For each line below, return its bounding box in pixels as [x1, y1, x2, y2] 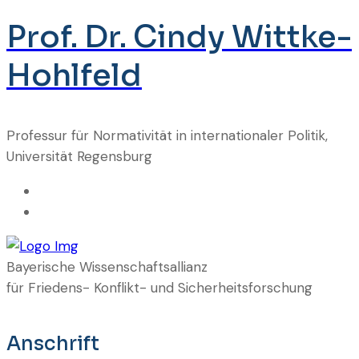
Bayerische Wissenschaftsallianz [6, 257, 208, 276]
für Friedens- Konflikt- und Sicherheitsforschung [6, 278, 313, 296]
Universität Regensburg [6, 147, 152, 165]
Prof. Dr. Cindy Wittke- [6, 17, 352, 56]
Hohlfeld [6, 55, 142, 95]
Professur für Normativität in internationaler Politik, [6, 126, 328, 144]
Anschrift [6, 331, 99, 356]
